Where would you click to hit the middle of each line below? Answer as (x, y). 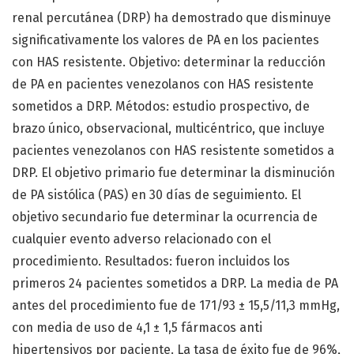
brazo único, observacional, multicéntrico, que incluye (168, 129)
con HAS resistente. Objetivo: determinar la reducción (169, 62)
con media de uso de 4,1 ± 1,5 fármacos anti (137, 328)
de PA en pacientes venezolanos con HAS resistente (163, 85)
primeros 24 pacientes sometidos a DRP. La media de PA (175, 284)
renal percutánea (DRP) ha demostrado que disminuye (171, 18)
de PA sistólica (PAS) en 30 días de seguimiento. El (156, 195)
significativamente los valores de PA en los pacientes (166, 40)
